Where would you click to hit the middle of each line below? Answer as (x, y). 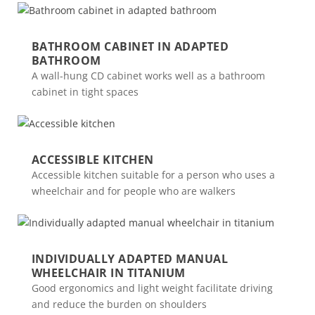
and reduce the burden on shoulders (119, 304)
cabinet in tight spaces (85, 92)
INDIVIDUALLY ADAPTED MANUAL (130, 259)
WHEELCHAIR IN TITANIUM (108, 273)
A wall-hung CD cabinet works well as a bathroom (148, 76)
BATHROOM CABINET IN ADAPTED (130, 46)
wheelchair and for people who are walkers (133, 191)
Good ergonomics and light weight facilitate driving (152, 288)
